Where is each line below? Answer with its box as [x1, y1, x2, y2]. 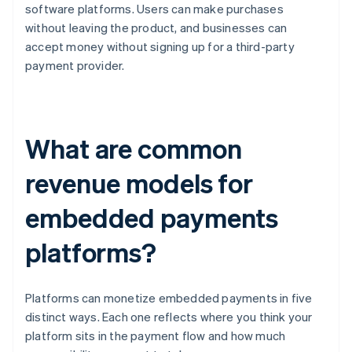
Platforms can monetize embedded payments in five [25, 290, 313, 306]
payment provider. [25, 57, 125, 74]
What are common [25, 131, 242, 166]
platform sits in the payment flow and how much [25, 328, 286, 344]
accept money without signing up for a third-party [25, 38, 295, 55]
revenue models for [25, 166, 254, 200]
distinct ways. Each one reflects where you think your [25, 309, 313, 325]
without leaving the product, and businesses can [25, 20, 288, 36]
